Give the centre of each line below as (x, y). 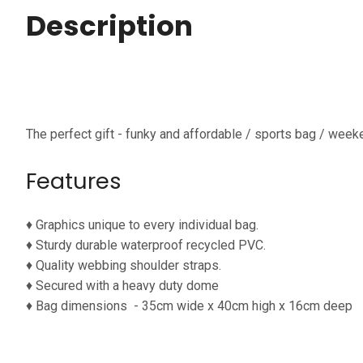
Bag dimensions (81, 306)
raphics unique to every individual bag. (151, 225)
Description (109, 26)
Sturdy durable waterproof (109, 245)
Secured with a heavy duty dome (127, 286)
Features (74, 181)
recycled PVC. (226, 245)
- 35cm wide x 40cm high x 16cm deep (243, 306)
